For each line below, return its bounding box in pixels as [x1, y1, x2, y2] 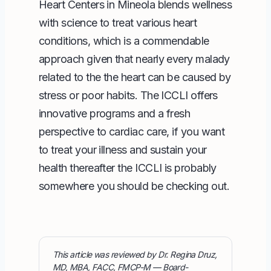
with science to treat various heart [39, 16, 197, 29]
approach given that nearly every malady [39, 52, 230, 65]
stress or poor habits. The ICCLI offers [39, 88, 218, 102]
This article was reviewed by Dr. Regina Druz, [53, 249, 217, 260]
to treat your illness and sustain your [39, 143, 207, 156]
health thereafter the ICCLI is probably [39, 161, 217, 174]
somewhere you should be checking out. [39, 179, 230, 192]
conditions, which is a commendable [39, 34, 209, 47]
